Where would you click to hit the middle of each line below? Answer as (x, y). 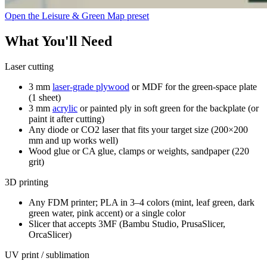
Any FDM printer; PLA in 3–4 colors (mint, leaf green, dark (142, 202)
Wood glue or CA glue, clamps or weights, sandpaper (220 (139, 151)
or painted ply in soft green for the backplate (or (168, 108)
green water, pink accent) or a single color (107, 213)
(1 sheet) (45, 97)
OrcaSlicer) (50, 234)
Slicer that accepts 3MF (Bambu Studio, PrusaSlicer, (127, 223)
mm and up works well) (73, 140)
